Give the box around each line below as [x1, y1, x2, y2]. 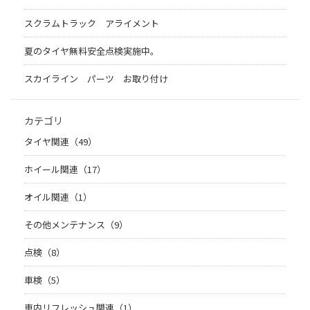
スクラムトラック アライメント [24, 16, 159, 30]
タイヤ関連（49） [24, 134, 97, 148]
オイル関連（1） [24, 190, 92, 203]
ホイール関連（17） [24, 162, 106, 176]
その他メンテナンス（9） [24, 217, 128, 231]
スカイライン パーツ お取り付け [24, 71, 168, 85]
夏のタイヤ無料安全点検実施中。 [24, 44, 159, 57]
